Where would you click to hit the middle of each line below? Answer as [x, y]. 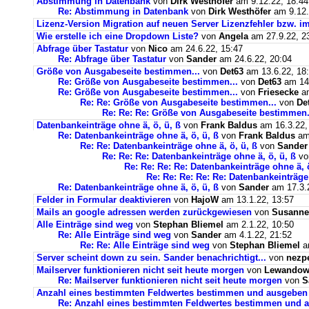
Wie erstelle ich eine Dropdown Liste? [119, 36]
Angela [235, 36]
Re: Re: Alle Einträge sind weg [145, 245]
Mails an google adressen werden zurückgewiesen [144, 212]
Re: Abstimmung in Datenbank [123, 11]
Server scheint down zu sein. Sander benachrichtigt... [151, 258]
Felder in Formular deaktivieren [104, 200]
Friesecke [278, 92]
